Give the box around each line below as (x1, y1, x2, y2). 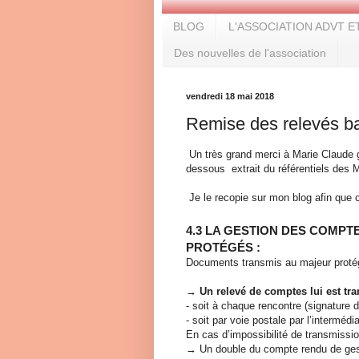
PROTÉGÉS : (186, 240, 260, 255)
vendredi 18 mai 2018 (186, 91, 274, 101)
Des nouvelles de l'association (174, 46, 326, 60)
